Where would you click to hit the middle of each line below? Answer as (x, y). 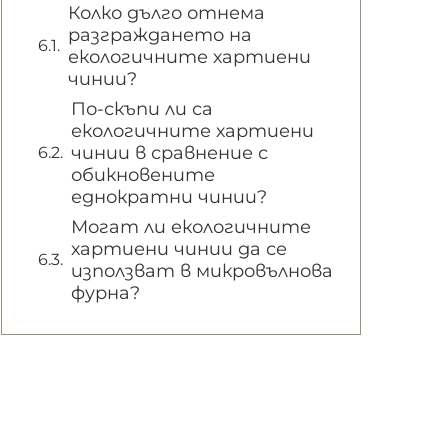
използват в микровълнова (202, 270)
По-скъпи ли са (142, 108)
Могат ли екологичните (191, 226)
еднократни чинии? (169, 196)
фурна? (105, 292)
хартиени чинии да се (179, 248)
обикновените (143, 174)
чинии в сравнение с (169, 152)
